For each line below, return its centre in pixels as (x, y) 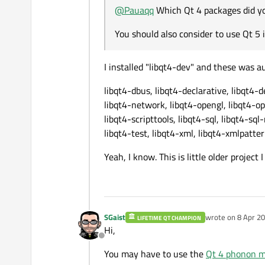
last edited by (227, 222)
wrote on (221, 217)
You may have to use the (155, 254)
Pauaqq (139, 10)
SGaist (115, 217)
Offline (114, 242)
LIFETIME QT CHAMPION (169, 218)
